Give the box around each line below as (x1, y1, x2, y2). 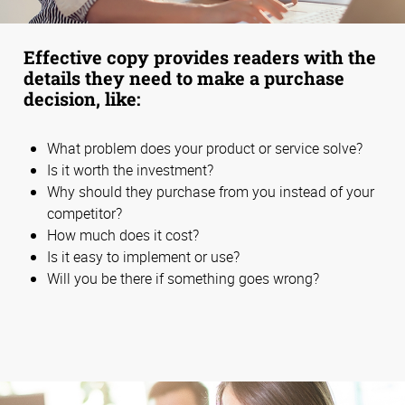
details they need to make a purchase (24, 65, 344, 89)
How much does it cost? (47, 224, 199, 245)
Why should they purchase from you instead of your (47, 181, 374, 202)
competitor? (47, 202, 122, 223)
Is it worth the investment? (47, 159, 213, 180)
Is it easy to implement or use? (47, 246, 240, 267)
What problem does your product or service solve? (47, 137, 363, 158)
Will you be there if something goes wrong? (47, 268, 319, 288)
